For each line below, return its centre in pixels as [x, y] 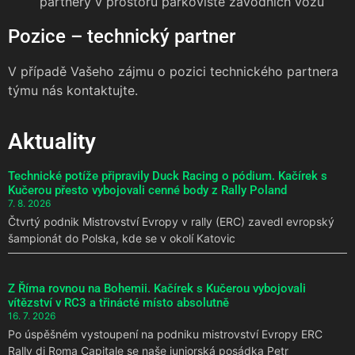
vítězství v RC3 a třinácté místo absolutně [118, 302]
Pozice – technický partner [122, 37]
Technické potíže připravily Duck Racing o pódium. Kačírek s [168, 176]
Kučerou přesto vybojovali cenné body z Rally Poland [147, 190]
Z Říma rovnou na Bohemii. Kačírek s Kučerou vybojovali [157, 288]
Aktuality [52, 141]
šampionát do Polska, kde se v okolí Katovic [122, 238]
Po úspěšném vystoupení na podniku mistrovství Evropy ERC [165, 334]
